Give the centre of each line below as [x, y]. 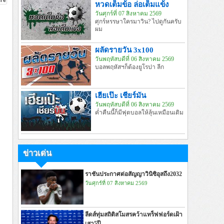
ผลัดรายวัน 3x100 [124, 50]
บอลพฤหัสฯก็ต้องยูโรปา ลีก [129, 67]
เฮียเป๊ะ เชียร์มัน [120, 95]
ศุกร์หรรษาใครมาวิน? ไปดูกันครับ [138, 21]
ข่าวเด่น [37, 153]
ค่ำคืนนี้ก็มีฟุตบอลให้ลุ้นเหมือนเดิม [139, 112]
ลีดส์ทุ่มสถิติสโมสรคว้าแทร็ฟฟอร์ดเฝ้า [134, 214]
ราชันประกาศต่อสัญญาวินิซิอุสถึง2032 [133, 174]
